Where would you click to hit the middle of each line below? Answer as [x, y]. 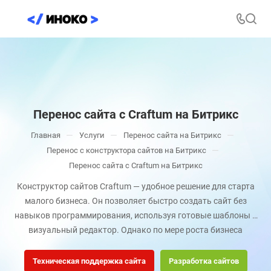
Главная [46, 135]
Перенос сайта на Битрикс [172, 135]
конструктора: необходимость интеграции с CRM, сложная [135, 259]
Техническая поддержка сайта [89, 261]
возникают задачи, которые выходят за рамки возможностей [135, 244]
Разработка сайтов [204, 261]
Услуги [92, 135]
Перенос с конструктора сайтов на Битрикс [126, 150]
